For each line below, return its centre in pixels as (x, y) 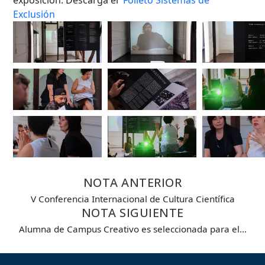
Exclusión (34, 14)
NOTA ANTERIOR (132, 182)
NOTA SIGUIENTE (132, 212)
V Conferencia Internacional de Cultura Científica (132, 198)
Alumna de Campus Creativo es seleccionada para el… (132, 229)
